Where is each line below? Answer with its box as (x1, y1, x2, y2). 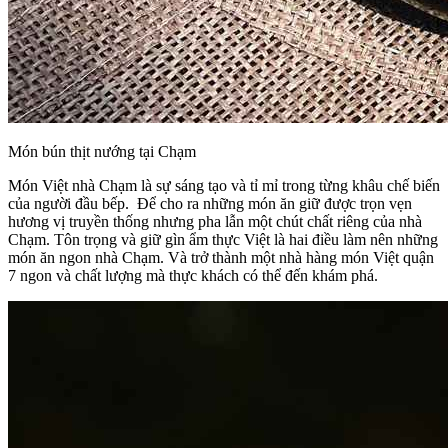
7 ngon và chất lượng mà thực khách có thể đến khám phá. (8, 267, 378, 285)
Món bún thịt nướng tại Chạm (8, 143, 196, 161)
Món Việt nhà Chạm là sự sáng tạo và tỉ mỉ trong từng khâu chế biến (8, 177, 440, 195)
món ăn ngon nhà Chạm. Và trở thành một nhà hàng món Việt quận (8, 249, 434, 267)
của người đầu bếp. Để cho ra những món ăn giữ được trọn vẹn (8, 195, 412, 213)
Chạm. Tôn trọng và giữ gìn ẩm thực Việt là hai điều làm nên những (8, 231, 438, 249)
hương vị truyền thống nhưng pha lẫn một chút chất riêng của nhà (8, 213, 422, 231)
